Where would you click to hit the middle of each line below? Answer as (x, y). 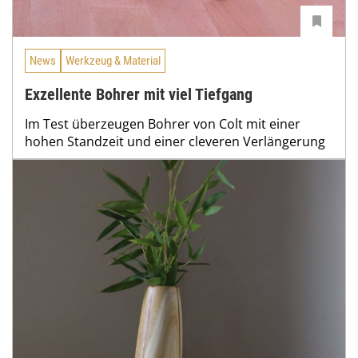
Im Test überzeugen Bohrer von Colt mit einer (163, 123)
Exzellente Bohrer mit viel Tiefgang (139, 94)
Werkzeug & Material (113, 60)
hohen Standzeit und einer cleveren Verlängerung (175, 141)
